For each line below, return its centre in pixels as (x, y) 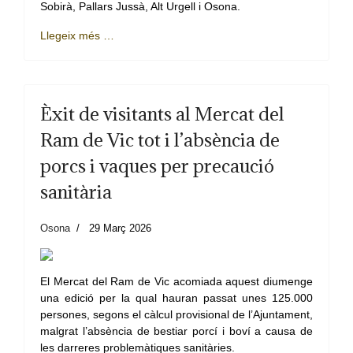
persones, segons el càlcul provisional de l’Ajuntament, (176, 315)
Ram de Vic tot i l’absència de (160, 140)
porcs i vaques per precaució (157, 166)
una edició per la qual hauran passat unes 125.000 (176, 298)
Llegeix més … (77, 36)
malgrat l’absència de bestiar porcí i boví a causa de (176, 331)
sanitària (76, 192)
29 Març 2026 (120, 229)
